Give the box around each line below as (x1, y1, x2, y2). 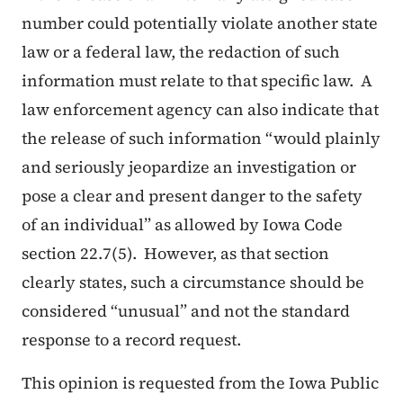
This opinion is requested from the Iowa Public (22, 372, 379, 395)
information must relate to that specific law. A (22, 69, 372, 93)
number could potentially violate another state (22, 12, 378, 35)
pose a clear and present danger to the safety (22, 184, 363, 208)
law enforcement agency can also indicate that (22, 98, 379, 121)
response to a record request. (22, 328, 241, 352)
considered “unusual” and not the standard (22, 300, 350, 323)
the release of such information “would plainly (22, 127, 381, 150)
